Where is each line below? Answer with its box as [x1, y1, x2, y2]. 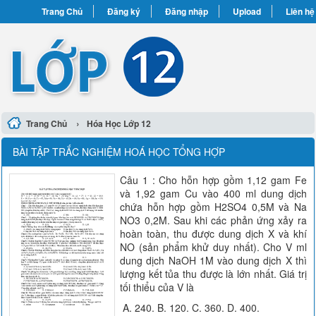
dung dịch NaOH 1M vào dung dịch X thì [120, 253, 307, 267]
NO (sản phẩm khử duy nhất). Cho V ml [120, 240, 307, 254]
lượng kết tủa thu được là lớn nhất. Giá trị [120, 267, 307, 281]
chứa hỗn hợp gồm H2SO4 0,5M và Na [120, 200, 307, 214]
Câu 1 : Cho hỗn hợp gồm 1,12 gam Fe [120, 173, 307, 187]
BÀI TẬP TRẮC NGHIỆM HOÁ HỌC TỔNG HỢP [13, 145, 226, 159]
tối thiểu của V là [120, 280, 195, 294]
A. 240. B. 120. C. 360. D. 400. [120, 300, 260, 315]
